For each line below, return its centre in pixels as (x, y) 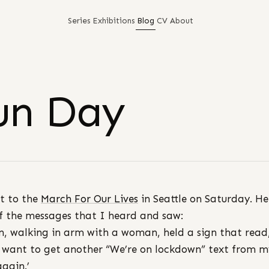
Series (79, 20)
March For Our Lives (89, 199)
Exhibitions (114, 20)
